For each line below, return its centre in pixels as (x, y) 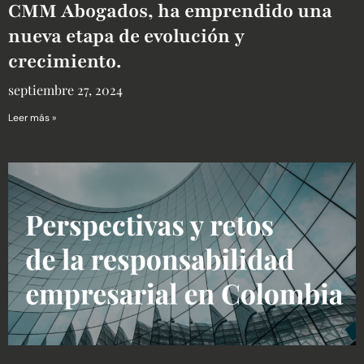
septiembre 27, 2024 (65, 89)
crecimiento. (65, 61)
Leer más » (32, 117)
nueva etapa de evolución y (126, 36)
